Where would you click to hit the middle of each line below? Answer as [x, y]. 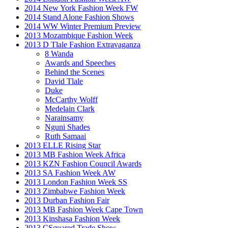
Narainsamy [64, 118]
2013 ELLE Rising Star [63, 145]
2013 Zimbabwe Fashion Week [75, 191]
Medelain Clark [70, 108]
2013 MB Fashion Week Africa [75, 154]
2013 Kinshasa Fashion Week [72, 218]
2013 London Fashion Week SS [76, 182]
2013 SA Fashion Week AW [70, 173]
